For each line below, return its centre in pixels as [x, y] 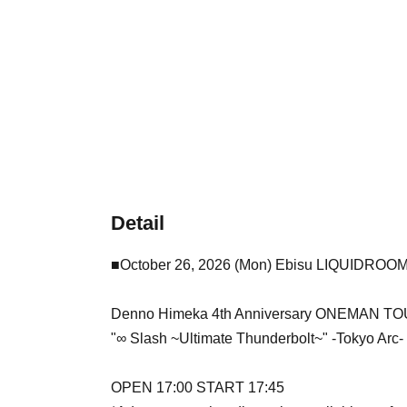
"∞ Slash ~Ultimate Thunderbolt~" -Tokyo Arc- [257, 338]
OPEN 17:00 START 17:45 [198, 387]
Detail [138, 223]
